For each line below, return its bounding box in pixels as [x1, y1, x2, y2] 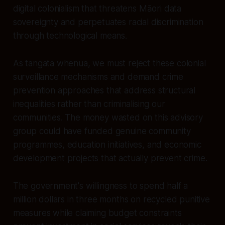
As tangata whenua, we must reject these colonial [13, 58, 206, 68]
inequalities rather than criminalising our [13, 98, 165, 109]
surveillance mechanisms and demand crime [13, 71, 183, 82]
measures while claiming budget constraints [13, 207, 182, 218]
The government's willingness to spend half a [13, 180, 188, 191]
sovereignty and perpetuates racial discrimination [13, 17, 203, 27]
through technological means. [13, 30, 127, 41]
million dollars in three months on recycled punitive [13, 194, 210, 204]
